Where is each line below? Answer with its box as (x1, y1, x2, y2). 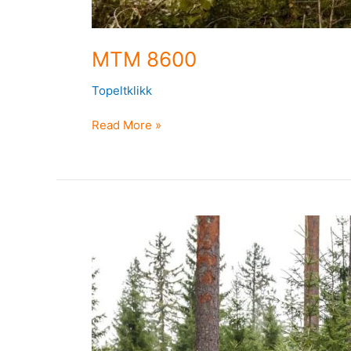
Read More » (92, 118, 161, 132)
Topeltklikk (92, 82, 152, 98)
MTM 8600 (92, 46, 197, 71)
